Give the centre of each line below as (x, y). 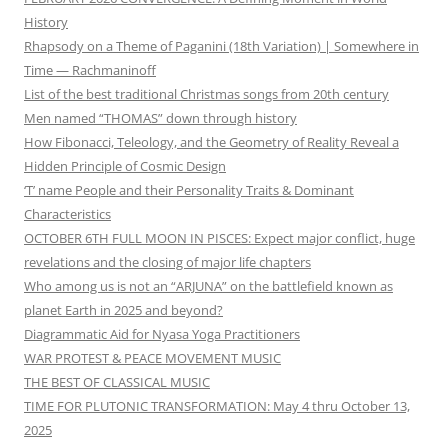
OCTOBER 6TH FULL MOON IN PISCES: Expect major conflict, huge (219, 238)
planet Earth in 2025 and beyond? (123, 310)
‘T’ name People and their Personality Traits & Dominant (189, 190)
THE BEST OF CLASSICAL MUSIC (117, 382)
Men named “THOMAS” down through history (160, 118)
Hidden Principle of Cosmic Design (125, 166)
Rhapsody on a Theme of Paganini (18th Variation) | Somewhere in (221, 46)
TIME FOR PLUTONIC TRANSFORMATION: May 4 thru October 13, (217, 406)
